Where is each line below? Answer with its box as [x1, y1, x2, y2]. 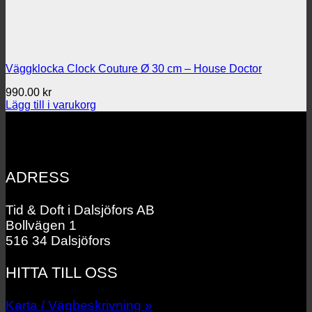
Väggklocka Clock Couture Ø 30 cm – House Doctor [6, 63, 262, 75]
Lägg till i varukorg [6, 99, 96, 111]
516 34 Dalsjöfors [6, 233, 111, 248]
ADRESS [6, 169, 70, 187]
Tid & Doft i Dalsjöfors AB [6, 202, 155, 217]
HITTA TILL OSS [6, 264, 118, 282]
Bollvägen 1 [6, 217, 77, 233]
